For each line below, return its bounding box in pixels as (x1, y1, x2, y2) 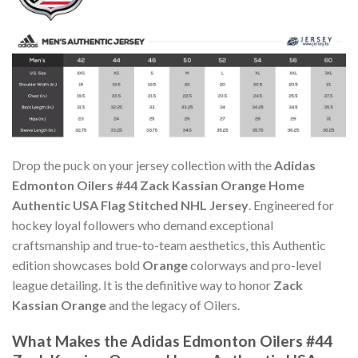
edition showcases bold (12, 257, 142, 273)
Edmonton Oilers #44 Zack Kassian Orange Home (12, 177, 304, 193)
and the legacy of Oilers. (106, 297, 240, 313)
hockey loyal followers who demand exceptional (12, 217, 273, 233)
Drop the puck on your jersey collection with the (12, 157, 274, 173)
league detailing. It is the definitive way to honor (12, 277, 273, 293)
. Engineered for (249, 197, 334, 213)
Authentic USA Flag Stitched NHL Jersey (12, 197, 249, 213)
